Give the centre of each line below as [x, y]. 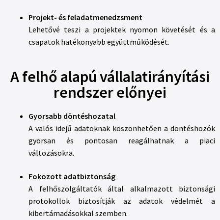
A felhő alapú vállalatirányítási [110, 77]
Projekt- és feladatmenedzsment [85, 17]
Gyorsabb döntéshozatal [72, 116]
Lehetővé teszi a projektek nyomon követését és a [122, 29]
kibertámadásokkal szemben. [78, 213]
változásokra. [51, 153]
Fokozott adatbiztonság [72, 177]
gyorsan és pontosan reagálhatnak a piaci [122, 141]
